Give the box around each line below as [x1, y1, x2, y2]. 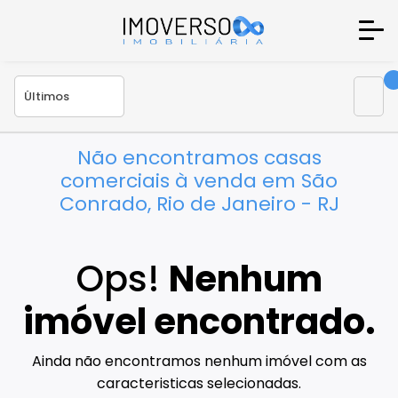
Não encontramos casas [76, 143, 322, 171]
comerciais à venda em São [60, 166, 338, 195]
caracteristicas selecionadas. [97, 373, 301, 394]
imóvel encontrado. [22, 297, 376, 347]
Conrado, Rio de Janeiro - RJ [59, 189, 339, 218]
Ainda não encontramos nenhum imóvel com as [31, 351, 367, 372]
